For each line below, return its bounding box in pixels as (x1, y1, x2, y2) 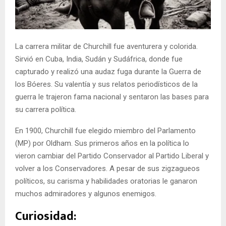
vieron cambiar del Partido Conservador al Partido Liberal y (15, 151, 209, 160)
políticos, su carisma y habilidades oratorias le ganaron (15, 177, 197, 186)
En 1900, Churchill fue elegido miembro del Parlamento (15, 126, 196, 135)
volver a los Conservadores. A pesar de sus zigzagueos (15, 164, 200, 173)
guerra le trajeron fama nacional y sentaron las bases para (15, 92, 209, 101)
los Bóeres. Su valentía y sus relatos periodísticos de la (15, 80, 198, 89)
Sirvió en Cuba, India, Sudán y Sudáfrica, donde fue (15, 54, 183, 64)
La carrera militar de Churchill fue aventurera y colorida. (15, 42, 198, 51)
